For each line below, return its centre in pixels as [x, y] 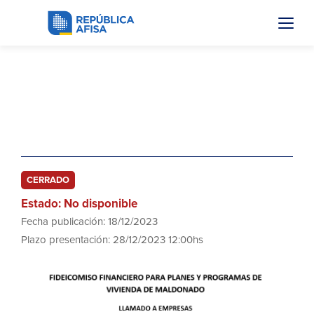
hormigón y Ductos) [91, 130]
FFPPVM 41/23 [73, 93]
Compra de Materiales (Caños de [137, 111]
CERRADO [48, 180]
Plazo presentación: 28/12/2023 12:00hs [112, 240]
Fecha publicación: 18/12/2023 [89, 221]
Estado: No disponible [79, 204]
